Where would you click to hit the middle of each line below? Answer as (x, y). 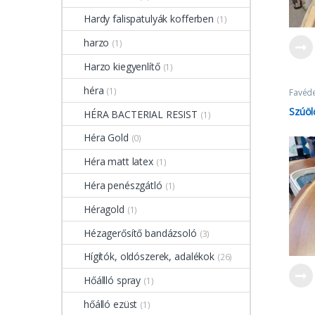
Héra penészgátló (123, 185)
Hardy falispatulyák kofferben (149, 19)
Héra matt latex (118, 162)
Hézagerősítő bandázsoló (140, 233)
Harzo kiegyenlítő (122, 67)
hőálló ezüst (111, 304)
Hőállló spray (112, 281)
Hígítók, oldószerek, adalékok (149, 257)
